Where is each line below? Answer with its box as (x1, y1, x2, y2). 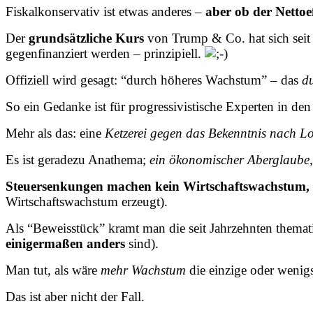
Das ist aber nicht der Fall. (6, 289, 145, 304)
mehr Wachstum (101, 262, 186, 277)
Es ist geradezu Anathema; (6, 152, 150, 167)
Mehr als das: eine (6, 125, 105, 140)
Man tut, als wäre (6, 262, 101, 277)
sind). (125, 235, 159, 251)
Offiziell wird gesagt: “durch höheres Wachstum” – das (6, 72, 302, 87)
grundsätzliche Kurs (29, 30, 144, 45)
